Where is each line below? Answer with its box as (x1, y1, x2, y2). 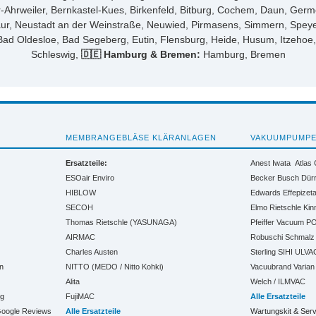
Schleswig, (30, 48, 81, 60)
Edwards (250, 188, 281, 197)
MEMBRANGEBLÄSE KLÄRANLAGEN (65, 133, 217, 142)
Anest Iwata (250, 158, 291, 167)
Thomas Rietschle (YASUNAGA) (65, 217, 177, 226)
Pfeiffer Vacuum (250, 217, 305, 226)
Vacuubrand (250, 262, 292, 271)
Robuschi (250, 232, 284, 241)
